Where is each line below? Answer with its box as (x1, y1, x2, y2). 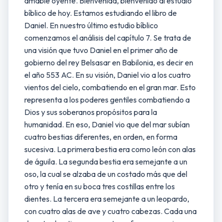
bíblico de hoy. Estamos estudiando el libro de (24, 8, 177, 18)
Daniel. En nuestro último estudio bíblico (24, 20, 158, 30)
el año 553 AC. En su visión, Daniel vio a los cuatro (24, 70, 191, 80)
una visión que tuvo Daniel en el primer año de (24, 45, 178, 55)
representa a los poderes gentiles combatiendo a (24, 95, 190, 105)
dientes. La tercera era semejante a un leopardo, (24, 194, 189, 204)
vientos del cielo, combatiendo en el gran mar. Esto (24, 82, 196, 92)
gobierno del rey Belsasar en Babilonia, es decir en (24, 57, 193, 67)
